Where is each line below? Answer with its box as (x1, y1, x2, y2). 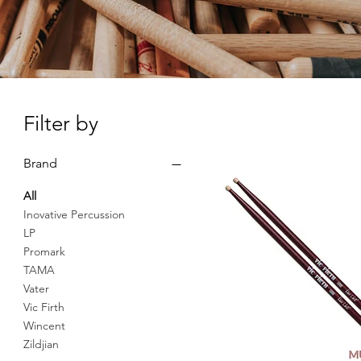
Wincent (23, 318, 65, 333)
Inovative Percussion (23, 207, 125, 222)
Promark (23, 244, 65, 259)
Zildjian (23, 337, 59, 351)
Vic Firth (23, 300, 64, 314)
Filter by (23, 111, 98, 136)
